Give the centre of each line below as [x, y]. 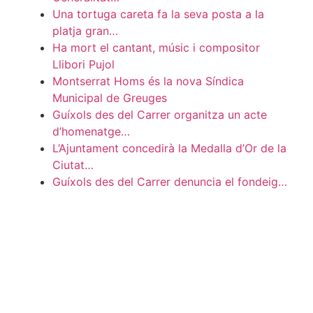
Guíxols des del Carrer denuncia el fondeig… [170, 182]
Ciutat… [73, 165]
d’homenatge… [91, 132]
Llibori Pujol [83, 65]
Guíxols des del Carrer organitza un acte [160, 115]
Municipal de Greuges [110, 98]
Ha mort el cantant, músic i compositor [156, 48]
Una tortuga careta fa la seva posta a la [158, 14]
